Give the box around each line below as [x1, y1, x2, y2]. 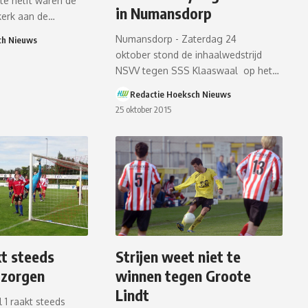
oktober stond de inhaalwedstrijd [115, 48, 263, 60]
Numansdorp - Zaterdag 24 [115, 32, 237, 45]
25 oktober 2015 [115, 103, 172, 115]
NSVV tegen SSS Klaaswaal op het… [115, 64, 280, 76]
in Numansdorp [115, 3, 212, 23]
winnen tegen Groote [115, 266, 252, 285]
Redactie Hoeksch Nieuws [130, 88, 232, 100]
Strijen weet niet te [115, 247, 241, 266]
